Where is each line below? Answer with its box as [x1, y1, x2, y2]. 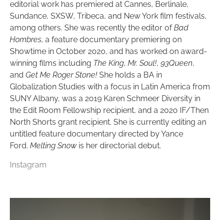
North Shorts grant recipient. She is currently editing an [10, 117, 206, 127]
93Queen [161, 58, 192, 68]
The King [93, 58, 124, 68]
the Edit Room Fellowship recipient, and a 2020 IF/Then [10, 106, 209, 115]
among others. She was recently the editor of [10, 23, 174, 33]
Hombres [10, 35, 41, 45]
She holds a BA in [97, 70, 162, 80]
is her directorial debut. [77, 141, 161, 151]
